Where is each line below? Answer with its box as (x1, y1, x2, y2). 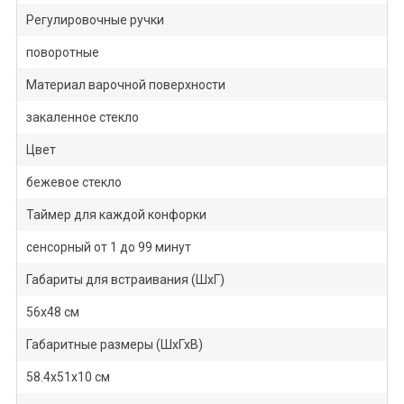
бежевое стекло (25, 175, 122, 190)
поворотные (25, 45, 99, 60)
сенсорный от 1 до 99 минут (25, 240, 191, 255)
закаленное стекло (25, 110, 139, 125)
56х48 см (25, 305, 79, 320)
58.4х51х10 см (25, 370, 110, 385)
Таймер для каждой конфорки (25, 207, 207, 223)
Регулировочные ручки (25, 13, 164, 28)
